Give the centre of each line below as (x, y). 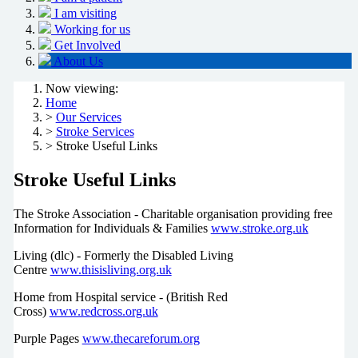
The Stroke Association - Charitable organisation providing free (173, 213)
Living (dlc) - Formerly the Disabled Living (123, 255)
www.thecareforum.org (141, 338)
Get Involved (88, 46)
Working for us (92, 30)
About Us (78, 62)
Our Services (88, 117)
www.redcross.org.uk (103, 311)
